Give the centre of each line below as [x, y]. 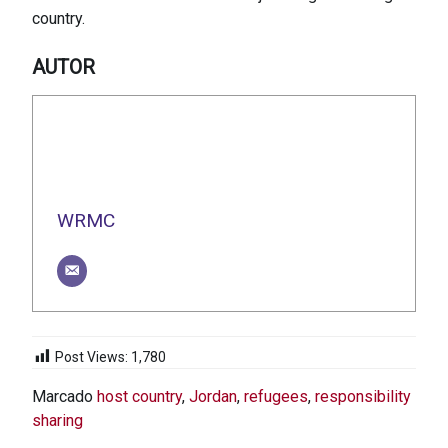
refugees [276, 397]
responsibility [363, 397]
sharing [57, 421]
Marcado [64, 397]
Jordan [213, 397]
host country [139, 397]
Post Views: [91, 357]
